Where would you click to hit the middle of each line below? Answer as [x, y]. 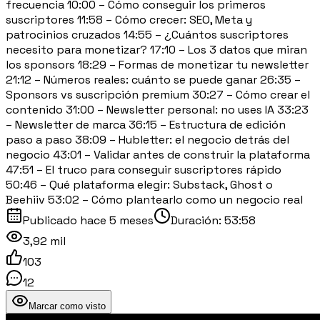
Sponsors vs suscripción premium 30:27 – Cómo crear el [158, 94]
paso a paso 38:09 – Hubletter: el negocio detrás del [147, 139]
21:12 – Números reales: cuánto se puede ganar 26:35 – [153, 79]
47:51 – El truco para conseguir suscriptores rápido [144, 169]
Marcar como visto [67, 306]
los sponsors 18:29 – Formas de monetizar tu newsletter [157, 64]
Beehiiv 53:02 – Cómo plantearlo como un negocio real [154, 199]
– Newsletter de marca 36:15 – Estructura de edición [146, 124]
